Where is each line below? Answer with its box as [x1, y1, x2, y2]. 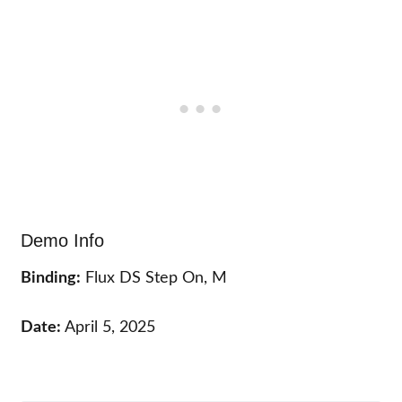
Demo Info [21, 230, 105, 250]
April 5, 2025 [61, 319, 156, 336]
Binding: [21, 269, 82, 286]
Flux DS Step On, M [81, 269, 228, 286]
